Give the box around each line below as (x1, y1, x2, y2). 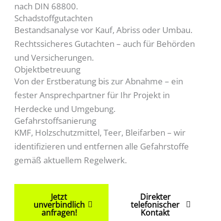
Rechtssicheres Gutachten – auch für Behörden (14, 37, 195, 49)
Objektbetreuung (14, 63, 81, 75)
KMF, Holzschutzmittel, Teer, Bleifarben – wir (14, 126, 186, 138)
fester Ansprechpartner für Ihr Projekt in (14, 89, 170, 101)
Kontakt (141, 207, 170, 218)
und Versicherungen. (14, 51, 94, 63)
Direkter (140, 191, 171, 202)
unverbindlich (33, 199, 85, 210)
